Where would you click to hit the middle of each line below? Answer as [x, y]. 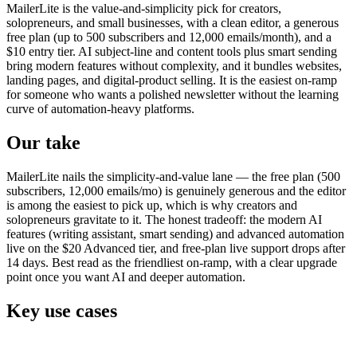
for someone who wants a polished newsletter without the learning [173, 95]
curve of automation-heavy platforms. [100, 109]
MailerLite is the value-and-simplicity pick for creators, [144, 9]
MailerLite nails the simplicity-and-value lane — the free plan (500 [173, 177]
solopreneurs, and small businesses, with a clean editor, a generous [173, 23]
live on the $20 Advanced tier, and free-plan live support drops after [176, 249]
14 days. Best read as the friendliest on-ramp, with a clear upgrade [172, 263]
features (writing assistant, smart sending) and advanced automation [175, 234]
